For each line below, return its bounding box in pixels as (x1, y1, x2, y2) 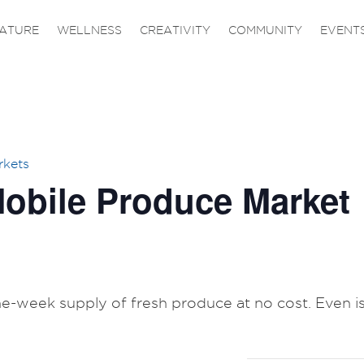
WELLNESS (57, 24, 122, 37)
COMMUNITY (228, 24, 302, 37)
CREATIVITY (140, 24, 210, 37)
